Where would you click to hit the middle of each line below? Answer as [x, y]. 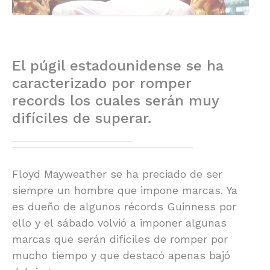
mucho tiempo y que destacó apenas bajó [121, 255]
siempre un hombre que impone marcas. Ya [125, 190]
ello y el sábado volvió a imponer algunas [119, 222]
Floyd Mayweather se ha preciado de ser [117, 174]
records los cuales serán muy [115, 100]
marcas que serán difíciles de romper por [120, 239]
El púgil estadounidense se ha [118, 65]
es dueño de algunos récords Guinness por [124, 206]
